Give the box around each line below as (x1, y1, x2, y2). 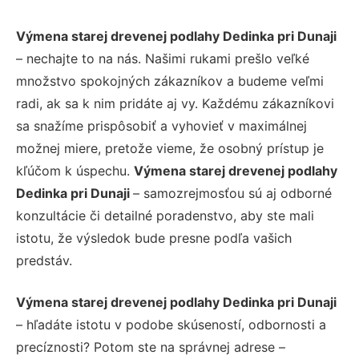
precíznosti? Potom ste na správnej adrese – (16, 339, 285, 356)
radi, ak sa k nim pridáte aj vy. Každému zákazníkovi (16, 95, 334, 112)
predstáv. (16, 252, 72, 269)
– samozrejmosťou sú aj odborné (133, 185, 332, 202)
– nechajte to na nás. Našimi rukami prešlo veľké (16, 50, 309, 67)
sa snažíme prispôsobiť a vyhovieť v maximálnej (16, 118, 307, 135)
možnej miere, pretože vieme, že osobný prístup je (16, 140, 324, 157)
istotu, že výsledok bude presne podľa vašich (16, 230, 292, 247)
